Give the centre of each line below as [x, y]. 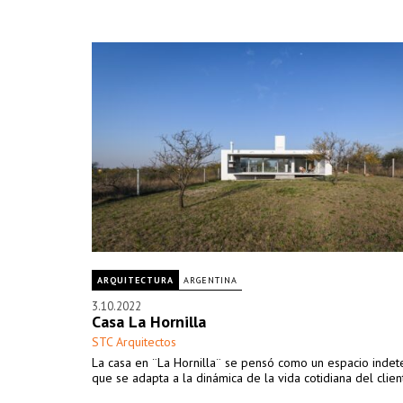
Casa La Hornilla [149, 322]
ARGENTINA [210, 280]
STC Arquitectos [134, 342]
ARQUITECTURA [135, 280]
